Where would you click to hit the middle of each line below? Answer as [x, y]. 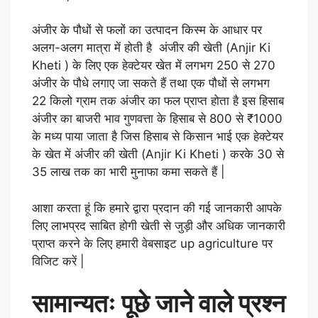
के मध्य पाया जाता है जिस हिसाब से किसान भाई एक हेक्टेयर [158, 137]
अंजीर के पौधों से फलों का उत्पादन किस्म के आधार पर [147, 30]
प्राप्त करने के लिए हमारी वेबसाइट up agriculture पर [152, 243]
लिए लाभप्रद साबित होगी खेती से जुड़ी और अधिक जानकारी [159, 225]
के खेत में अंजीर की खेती [87, 154]
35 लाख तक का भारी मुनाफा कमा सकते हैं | [128, 172]
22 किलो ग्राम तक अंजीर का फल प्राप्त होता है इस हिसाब [158, 101]
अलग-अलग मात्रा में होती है [95, 48]
